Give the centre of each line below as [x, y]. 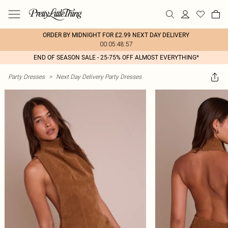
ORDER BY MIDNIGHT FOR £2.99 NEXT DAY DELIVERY [116, 35]
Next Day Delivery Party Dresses [99, 77]
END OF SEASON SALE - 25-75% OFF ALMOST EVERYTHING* [116, 58]
